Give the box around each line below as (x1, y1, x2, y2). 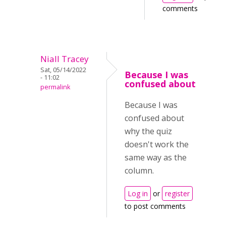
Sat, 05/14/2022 (40, 66, 86, 75)
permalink (40, 83, 70, 92)
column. (125, 165, 154, 177)
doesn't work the (125, 139, 189, 150)
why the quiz (125, 126, 172, 137)
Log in (128, 189, 148, 199)
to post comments (125, 201, 186, 211)
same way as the (125, 152, 187, 163)
